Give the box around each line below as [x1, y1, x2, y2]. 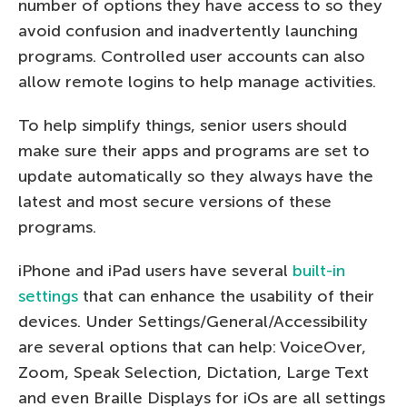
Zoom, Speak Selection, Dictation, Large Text [18, 362, 369, 382]
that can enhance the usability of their [78, 285, 374, 306]
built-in [293, 260, 345, 281]
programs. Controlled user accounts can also [18, 45, 365, 66]
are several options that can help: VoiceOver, [18, 336, 366, 357]
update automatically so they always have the [18, 165, 373, 186]
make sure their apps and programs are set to [18, 140, 370, 161]
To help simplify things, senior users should [18, 114, 347, 135]
